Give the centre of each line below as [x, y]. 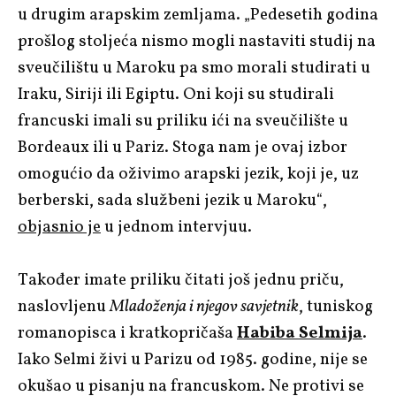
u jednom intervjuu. [176, 227]
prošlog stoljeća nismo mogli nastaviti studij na [197, 41]
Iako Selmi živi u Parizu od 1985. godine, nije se [193, 359]
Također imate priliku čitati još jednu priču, [181, 280]
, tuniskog [336, 306]
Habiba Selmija [300, 333]
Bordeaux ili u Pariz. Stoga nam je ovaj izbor [183, 147]
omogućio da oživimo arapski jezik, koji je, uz [188, 174]
